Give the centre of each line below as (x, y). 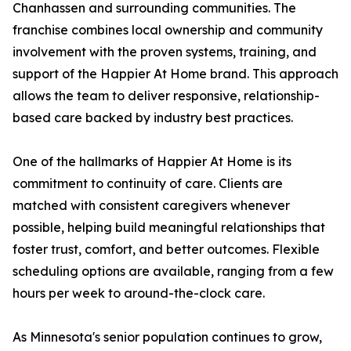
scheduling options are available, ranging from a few (173, 271)
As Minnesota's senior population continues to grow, (167, 337)
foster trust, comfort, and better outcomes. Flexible (166, 250)
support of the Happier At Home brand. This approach (175, 74)
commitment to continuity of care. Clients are (148, 184)
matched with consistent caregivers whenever (151, 206)
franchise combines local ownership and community (168, 30)
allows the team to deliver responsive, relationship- (166, 96)
